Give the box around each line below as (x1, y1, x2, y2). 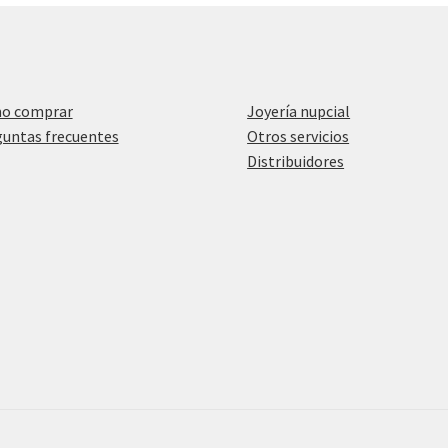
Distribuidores (247, 151, 345, 172)
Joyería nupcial (247, 101, 351, 122)
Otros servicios (247, 126, 350, 147)
